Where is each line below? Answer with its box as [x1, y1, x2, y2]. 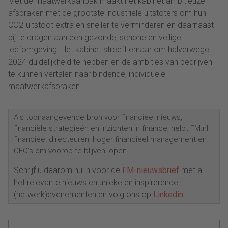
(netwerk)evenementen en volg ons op [14, 189, 153, 199]
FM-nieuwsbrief [122, 165, 179, 175]
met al [179, 165, 204, 175]
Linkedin [153, 189, 183, 199]
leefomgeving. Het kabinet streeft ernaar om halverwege [8, 44, 209, 54]
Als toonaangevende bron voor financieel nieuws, [14, 112, 182, 122]
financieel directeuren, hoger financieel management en [14, 134, 207, 144]
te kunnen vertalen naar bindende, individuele [8, 69, 165, 79]
